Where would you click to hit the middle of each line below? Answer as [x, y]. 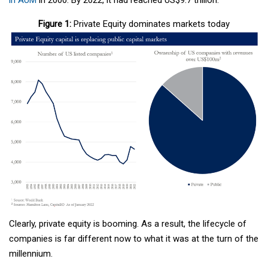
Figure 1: [55, 24]
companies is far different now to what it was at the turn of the [134, 239]
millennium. [31, 254]
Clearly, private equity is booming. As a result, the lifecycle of [128, 224]
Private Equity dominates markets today [150, 24]
